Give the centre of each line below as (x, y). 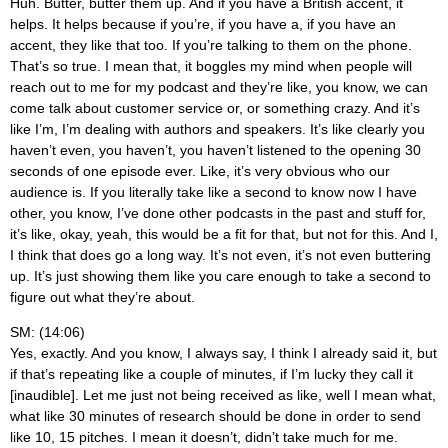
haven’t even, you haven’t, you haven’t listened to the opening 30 (215, 149)
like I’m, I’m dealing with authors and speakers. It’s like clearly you (217, 128)
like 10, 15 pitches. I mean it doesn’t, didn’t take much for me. (204, 437)
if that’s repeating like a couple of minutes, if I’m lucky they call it (211, 374)
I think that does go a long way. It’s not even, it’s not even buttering (220, 254)
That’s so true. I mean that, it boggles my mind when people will (211, 65)
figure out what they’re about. (102, 296)
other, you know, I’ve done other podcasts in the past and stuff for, (218, 212)
